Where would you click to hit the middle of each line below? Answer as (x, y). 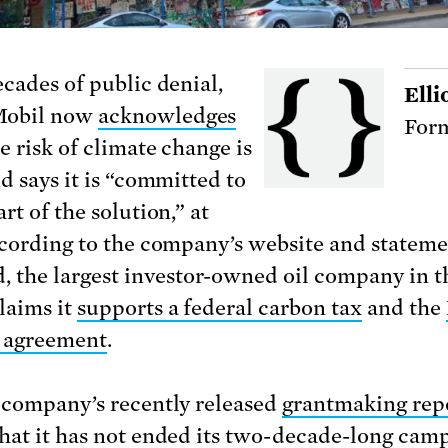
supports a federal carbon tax (219, 308)
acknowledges (167, 116)
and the (404, 308)
